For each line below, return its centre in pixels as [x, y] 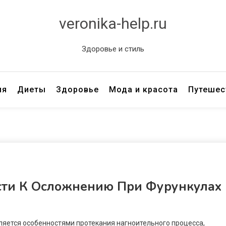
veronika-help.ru [113, 23]
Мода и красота [144, 90]
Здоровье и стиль [113, 49]
